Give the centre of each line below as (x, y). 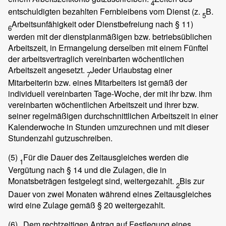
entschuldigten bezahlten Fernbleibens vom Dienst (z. (105, 11)
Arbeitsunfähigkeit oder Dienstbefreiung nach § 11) (102, 24)
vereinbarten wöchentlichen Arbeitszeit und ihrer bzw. (103, 105)
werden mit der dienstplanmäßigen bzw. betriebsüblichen (110, 37)
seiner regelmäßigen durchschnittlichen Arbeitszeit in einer (113, 116)
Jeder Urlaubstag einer (131, 70)
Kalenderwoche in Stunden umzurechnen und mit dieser (108, 127)
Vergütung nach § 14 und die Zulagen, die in (87, 170)
